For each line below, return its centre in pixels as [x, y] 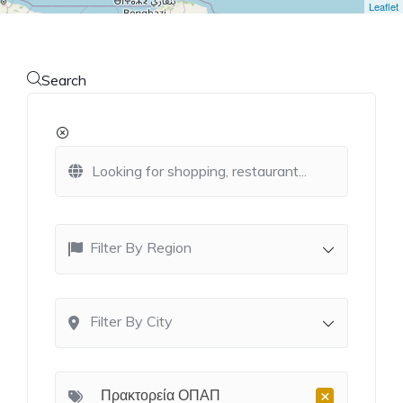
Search [64, 80]
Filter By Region [141, 247]
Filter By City [131, 321]
